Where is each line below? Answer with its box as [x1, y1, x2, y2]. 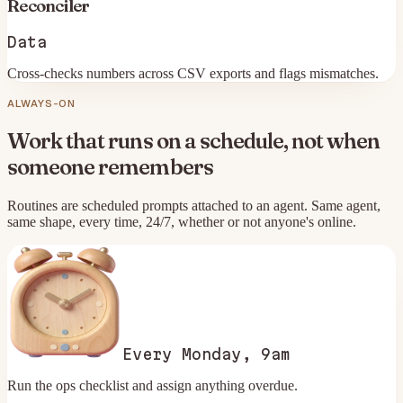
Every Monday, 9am [122, 345, 291, 363]
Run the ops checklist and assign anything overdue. [7, 377, 298, 393]
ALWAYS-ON [7, 96, 76, 111]
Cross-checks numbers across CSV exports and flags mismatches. [7, 66, 379, 82]
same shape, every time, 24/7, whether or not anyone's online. [7, 213, 356, 229]
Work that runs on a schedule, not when [7, 127, 381, 154]
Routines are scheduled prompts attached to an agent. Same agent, [7, 197, 381, 213]
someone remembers [7, 153, 213, 180]
